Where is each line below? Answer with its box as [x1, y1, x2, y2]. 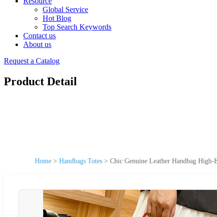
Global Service [43, 5, 88, 14]
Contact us [23, 31, 56, 40]
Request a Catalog [4, 57, 60, 65]
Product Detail [4, 75, 77, 88]
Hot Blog [43, 14, 71, 22]
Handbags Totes [59, 157, 102, 165]
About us [23, 40, 51, 48]
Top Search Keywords [43, 23, 111, 31]
